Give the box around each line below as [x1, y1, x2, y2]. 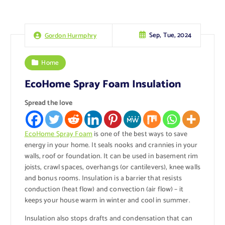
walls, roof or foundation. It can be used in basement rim [24, 151, 198, 163]
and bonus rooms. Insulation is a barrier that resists [24, 173, 182, 185]
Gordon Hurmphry [44, 30, 97, 41]
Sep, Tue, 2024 [149, 30, 191, 41]
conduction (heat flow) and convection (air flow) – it [24, 184, 183, 196]
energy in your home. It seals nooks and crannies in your [24, 140, 198, 152]
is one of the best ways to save [92, 129, 188, 141]
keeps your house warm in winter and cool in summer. [24, 195, 190, 207]
